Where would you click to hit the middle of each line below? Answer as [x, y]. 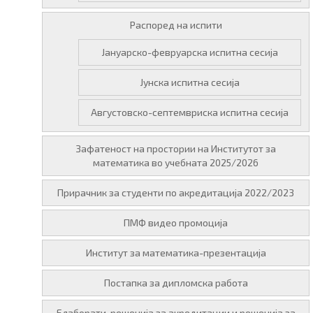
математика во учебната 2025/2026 [176, 162]
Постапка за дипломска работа [176, 283]
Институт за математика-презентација [176, 253]
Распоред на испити [176, 25]
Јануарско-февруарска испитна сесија [190, 52]
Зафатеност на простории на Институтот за [176, 148]
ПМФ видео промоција [176, 223]
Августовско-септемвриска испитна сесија [190, 112]
